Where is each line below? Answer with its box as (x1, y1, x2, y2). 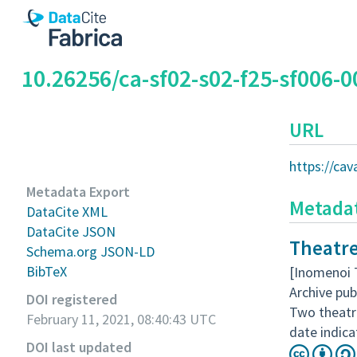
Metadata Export (26, 182, 130, 201)
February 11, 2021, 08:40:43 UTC (26, 310, 216, 328)
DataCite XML (26, 202, 108, 221)
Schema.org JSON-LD (26, 242, 155, 261)
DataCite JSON (26, 222, 116, 241)
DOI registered (26, 290, 117, 308)
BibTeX (26, 262, 67, 280)
